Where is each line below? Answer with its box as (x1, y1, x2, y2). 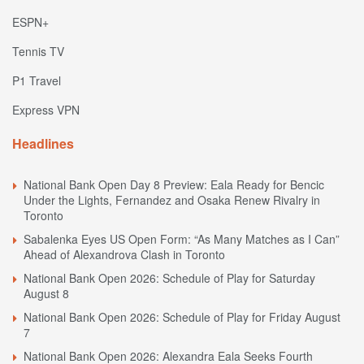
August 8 (24, 285, 69, 302)
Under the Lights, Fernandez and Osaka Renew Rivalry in (24, 192, 320, 209)
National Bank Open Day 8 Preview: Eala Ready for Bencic (24, 176, 324, 193)
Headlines (12, 134, 74, 154)
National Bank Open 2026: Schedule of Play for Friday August (24, 309, 340, 326)
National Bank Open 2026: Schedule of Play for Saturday (24, 270, 315, 287)
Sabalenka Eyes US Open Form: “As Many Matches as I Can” (24, 231, 340, 248)
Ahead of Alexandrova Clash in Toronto (24, 246, 225, 263)
